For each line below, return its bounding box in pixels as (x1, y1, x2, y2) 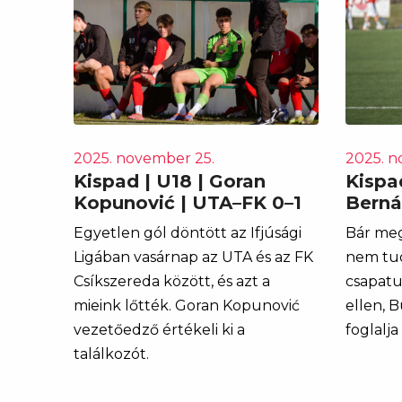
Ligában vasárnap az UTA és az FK (74, 248, 313, 266)
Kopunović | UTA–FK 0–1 (74, 191, 301, 214)
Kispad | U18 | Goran (74, 170, 266, 192)
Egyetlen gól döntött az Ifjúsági (74, 223, 301, 241)
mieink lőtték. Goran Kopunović (74, 296, 300, 314)
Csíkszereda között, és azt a (74, 272, 270, 290)
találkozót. (74, 345, 149, 363)
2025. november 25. (74, 149, 214, 167)
